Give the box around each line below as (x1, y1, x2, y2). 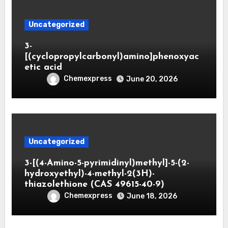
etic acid (24, 62, 62, 72)
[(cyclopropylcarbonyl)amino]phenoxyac (24, 51, 199, 62)
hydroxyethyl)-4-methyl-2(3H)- (24, 168, 155, 179)
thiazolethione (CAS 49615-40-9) (24, 179, 164, 189)
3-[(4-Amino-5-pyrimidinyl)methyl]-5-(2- (24, 158, 189, 168)
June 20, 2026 (126, 74, 178, 83)
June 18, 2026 (127, 191, 177, 201)
